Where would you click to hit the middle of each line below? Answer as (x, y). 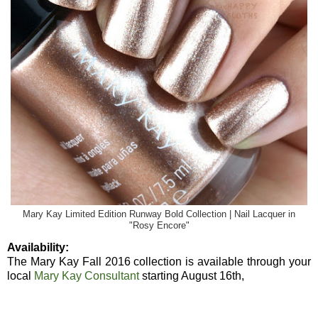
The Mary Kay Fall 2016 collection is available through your (159, 261)
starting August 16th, (192, 275)
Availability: (38, 247)
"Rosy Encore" (159, 225)
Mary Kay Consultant (87, 275)
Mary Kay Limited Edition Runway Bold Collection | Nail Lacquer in (159, 214)
